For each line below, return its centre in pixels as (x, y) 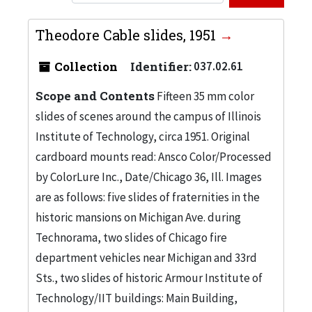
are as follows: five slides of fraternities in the (148, 197)
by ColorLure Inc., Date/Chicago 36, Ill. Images (149, 177)
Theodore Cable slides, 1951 (127, 34)
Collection (85, 66)
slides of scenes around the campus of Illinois (148, 116)
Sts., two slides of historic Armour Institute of (149, 278)
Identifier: (161, 66)
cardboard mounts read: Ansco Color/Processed (154, 156)
